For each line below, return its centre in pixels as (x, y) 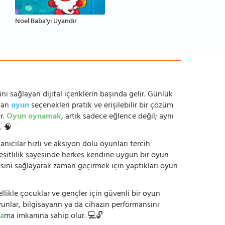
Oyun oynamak (34, 117)
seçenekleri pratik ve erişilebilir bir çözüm (101, 106)
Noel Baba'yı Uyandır (46, 22)
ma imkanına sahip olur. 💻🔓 (53, 216)
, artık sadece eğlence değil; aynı (118, 117)
